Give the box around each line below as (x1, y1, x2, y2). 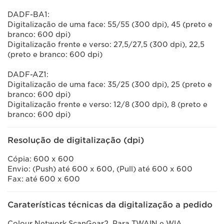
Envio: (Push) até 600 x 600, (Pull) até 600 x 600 (7, 165, 192, 173)
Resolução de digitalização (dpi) (7, 135, 144, 145)
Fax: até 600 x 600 (7, 175, 80, 183)
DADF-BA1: (7, 10, 49, 18)
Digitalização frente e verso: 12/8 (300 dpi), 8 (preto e (7, 100, 207, 108)
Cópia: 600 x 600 (7, 155, 74, 163)
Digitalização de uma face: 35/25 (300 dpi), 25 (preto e (7, 80, 212, 88)
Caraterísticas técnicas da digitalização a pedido (7, 200, 212, 209)
